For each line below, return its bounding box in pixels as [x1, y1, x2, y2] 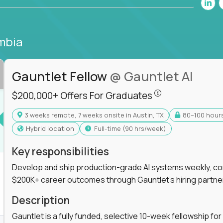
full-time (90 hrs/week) [97, 124, 166, 133]
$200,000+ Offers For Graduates [11, 89, 154, 102]
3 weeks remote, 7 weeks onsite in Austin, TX [28, 110, 164, 119]
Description [11, 193, 70, 207]
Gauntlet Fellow [11, 68, 110, 85]
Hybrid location [30, 124, 74, 133]
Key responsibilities [11, 144, 109, 158]
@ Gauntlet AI [109, 68, 193, 85]
